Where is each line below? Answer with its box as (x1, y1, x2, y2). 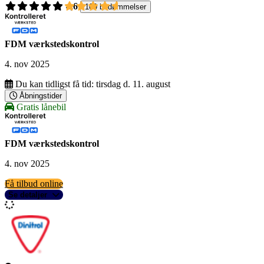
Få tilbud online (5, 179, 63, 189)
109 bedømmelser (85, 2, 146, 12)
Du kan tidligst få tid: (15, 79, 94, 90)
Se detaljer (8, 190, 47, 200)
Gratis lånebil (14, 102, 66, 113)
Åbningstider (19, 91, 62, 101)
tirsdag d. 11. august (96, 79, 170, 90)
